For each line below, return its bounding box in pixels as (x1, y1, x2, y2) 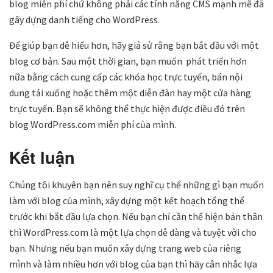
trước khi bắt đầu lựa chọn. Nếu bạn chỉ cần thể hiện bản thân (9, 210, 263, 222)
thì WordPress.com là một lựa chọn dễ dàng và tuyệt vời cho (9, 225, 257, 238)
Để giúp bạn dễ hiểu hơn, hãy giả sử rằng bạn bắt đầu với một (9, 39, 259, 52)
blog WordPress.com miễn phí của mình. (9, 118, 176, 131)
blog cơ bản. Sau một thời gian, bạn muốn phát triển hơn (9, 55, 247, 68)
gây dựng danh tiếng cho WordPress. (9, 13, 160, 26)
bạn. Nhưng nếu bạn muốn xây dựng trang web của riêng (9, 241, 241, 254)
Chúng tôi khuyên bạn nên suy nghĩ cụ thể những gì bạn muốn (9, 178, 264, 191)
